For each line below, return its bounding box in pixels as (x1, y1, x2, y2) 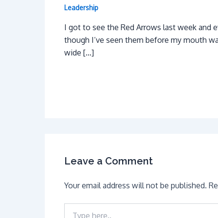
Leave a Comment (64, 155, 153, 167)
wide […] (64, 48, 94, 58)
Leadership (64, 3, 98, 12)
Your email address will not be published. (64, 180, 207, 190)
